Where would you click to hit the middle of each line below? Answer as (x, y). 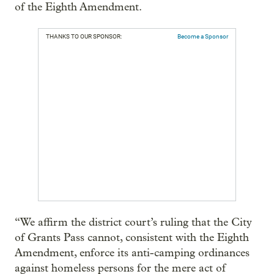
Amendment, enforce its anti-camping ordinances (132, 253)
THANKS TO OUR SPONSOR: (84, 36)
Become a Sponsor (203, 36)
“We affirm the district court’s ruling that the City (133, 222)
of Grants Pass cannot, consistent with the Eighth (132, 238)
